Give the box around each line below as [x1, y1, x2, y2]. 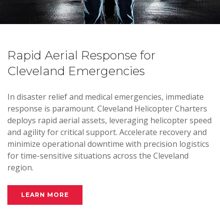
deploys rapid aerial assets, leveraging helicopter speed [7, 115, 212, 126]
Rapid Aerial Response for [7, 48, 156, 62]
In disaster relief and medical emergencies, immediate [7, 91, 204, 102]
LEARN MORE [21, 191, 69, 198]
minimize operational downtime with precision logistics [7, 138, 209, 149]
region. [7, 162, 33, 173]
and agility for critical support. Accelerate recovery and [7, 127, 207, 137]
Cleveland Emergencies [7, 64, 145, 78]
